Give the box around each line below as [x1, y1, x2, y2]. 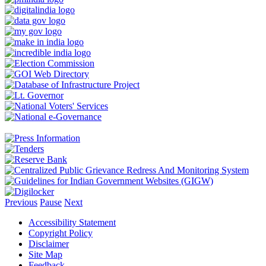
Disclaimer [28, 239, 69, 249]
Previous [5, 197, 37, 208]
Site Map [28, 249, 62, 260]
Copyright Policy [28, 228, 93, 239]
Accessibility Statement [28, 217, 116, 228]
